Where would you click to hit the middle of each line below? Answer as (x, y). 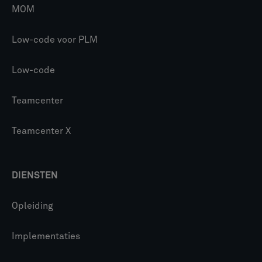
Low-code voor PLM (55, 40)
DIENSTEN (35, 175)
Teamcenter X (41, 131)
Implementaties (46, 236)
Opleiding (32, 206)
